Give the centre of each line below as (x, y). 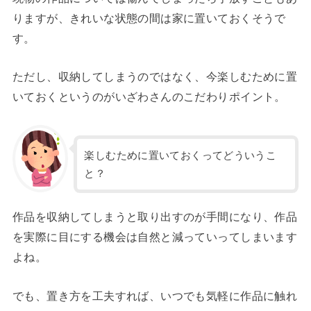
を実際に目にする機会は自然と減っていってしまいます (155, 237)
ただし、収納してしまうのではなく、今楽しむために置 (155, 77)
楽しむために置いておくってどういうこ (180, 155)
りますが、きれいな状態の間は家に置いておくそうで (149, 18)
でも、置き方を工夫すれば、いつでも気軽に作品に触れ (155, 295)
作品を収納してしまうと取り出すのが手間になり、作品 (155, 217)
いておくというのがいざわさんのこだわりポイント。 (149, 97)
